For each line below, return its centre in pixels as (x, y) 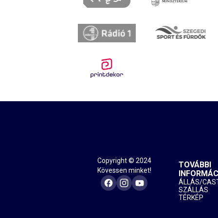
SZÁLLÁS (193, 190)
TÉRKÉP (191, 197)
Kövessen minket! (124, 170)
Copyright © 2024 (124, 160)
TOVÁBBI (195, 164)
